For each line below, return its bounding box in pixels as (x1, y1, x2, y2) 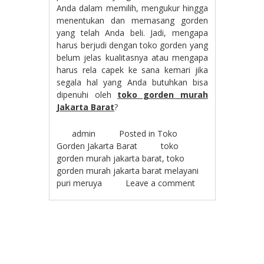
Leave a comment (126, 177, 196, 189)
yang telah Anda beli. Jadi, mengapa (57, 27, 208, 39)
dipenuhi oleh (57, 89, 117, 101)
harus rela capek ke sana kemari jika (57, 64, 208, 76)
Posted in (119, 128, 158, 140)
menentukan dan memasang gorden (57, 15, 208, 27)
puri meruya (57, 177, 103, 189)
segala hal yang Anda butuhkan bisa (57, 77, 208, 88)
